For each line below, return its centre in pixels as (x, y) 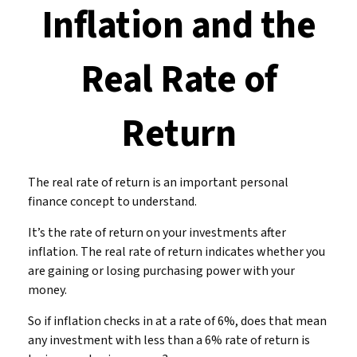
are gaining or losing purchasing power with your (161, 271)
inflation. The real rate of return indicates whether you (177, 252)
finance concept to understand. (112, 202)
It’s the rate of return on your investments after (157, 233)
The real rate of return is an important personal (158, 182)
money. (47, 290)
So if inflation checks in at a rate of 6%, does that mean (177, 321)
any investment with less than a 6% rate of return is (169, 340)
